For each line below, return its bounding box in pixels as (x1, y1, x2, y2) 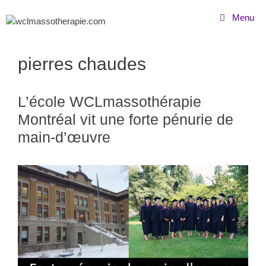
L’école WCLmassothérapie (18, 93, 201, 110)
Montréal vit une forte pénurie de (18, 111, 233, 128)
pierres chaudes (18, 54, 146, 74)
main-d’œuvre (18, 129, 110, 145)
